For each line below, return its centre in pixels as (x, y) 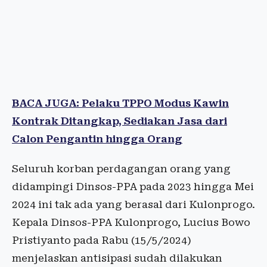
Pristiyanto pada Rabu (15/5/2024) (102, 240)
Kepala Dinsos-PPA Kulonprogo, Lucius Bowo (131, 223)
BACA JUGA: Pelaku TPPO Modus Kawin (120, 103)
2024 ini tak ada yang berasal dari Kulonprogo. (133, 205)
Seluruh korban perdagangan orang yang (121, 169)
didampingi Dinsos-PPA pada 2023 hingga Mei (133, 187)
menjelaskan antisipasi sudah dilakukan (117, 258)
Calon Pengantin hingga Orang (97, 139)
